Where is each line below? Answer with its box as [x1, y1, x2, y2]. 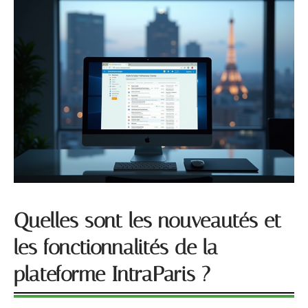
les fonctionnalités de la [14, 234, 218, 260]
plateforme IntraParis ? [14, 261, 210, 287]
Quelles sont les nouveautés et [14, 208, 281, 233]
